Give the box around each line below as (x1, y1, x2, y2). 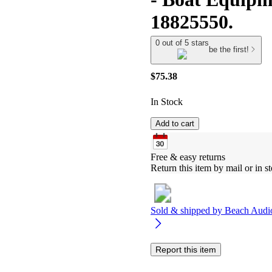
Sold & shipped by (151, 205, 225, 216)
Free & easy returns (151, 151, 225, 162)
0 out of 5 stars (155, 38, 209, 47)
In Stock (151, 96, 183, 107)
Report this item (155, 244, 216, 254)
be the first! (209, 45, 249, 55)
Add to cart (155, 118, 194, 128)
